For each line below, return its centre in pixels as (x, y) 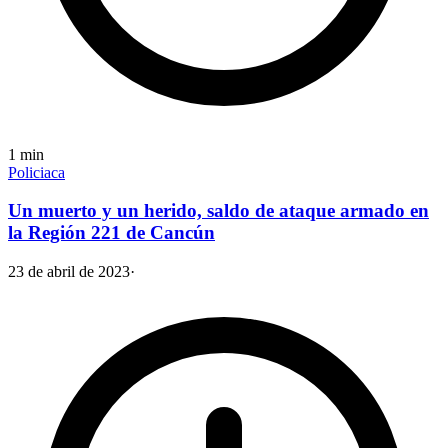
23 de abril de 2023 (69, 271)
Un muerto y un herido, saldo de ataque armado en (218, 211)
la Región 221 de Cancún (111, 233)
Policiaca (36, 172)
